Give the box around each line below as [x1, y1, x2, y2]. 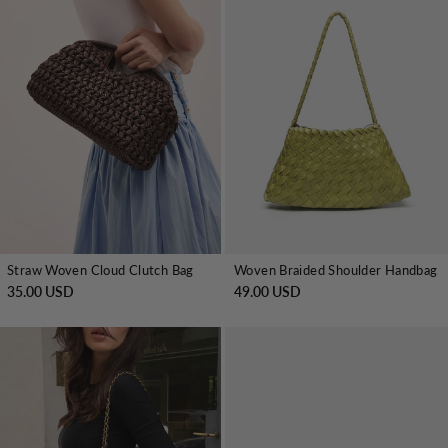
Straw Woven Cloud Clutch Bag [7, 262, 194, 279]
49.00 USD [234, 283, 301, 301]
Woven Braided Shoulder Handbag [234, 262, 438, 279]
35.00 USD [7, 283, 74, 301]
